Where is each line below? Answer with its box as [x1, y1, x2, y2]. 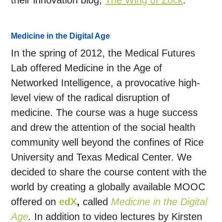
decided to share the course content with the [11, 166, 207, 178]
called [80, 196, 111, 208]
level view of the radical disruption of [11, 92, 170, 104]
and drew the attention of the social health [11, 122, 196, 133]
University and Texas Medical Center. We [11, 152, 192, 163]
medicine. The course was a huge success [11, 107, 198, 118]
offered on [11, 196, 59, 208]
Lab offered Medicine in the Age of [11, 62, 163, 74]
